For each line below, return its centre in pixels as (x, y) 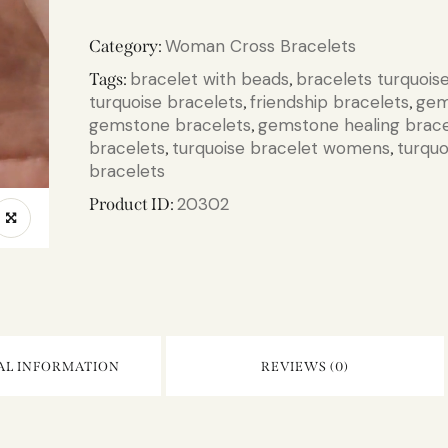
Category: (127, 46)
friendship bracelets (330, 101)
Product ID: (133, 204)
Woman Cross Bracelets (261, 45)
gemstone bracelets (170, 124)
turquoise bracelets (166, 101)
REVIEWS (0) (305, 366)
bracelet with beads (210, 78)
